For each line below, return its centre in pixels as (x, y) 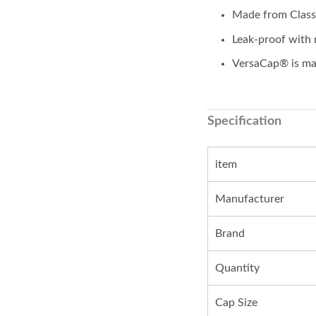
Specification (244, 122)
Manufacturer (249, 199)
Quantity (237, 268)
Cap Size (236, 303)
